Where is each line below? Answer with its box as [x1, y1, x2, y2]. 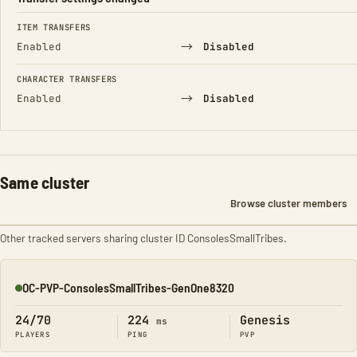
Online [14, 286, 45, 302]
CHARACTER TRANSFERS [17, 73, 117, 84]
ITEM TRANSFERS [17, 22, 91, 33]
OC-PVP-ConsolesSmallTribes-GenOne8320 [22, 280, 234, 295]
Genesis [240, 312, 290, 328]
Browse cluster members [230, 197, 347, 210]
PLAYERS [15, 330, 50, 339]
